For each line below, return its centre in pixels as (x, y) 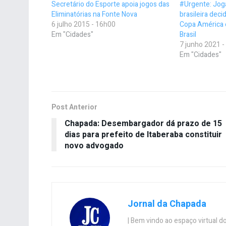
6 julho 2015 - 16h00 (83, 25)
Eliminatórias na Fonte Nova (94, 15)
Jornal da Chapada (167, 204)
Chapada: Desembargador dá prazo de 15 (143, 124)
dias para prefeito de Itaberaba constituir (143, 135)
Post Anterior (74, 107)
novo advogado (94, 146)
